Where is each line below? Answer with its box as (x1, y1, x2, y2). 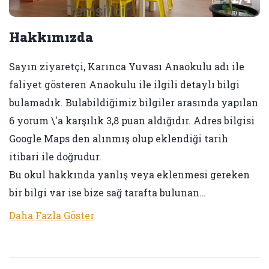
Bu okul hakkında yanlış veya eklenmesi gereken (9, 168, 250, 181)
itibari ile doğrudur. (9, 150, 101, 163)
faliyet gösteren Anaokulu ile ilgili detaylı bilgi (9, 78, 240, 91)
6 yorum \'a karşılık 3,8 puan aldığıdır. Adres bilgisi (9, 114, 255, 127)
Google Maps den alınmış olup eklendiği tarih (9, 132, 228, 145)
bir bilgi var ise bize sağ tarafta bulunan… (9, 186, 206, 199)
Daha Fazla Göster (9, 209, 94, 222)
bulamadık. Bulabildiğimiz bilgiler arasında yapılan (9, 96, 258, 109)
